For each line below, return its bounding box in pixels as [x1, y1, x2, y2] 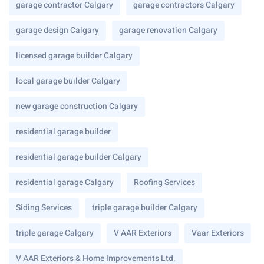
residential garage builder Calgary [16, 150, 141, 163]
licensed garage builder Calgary [16, 49, 133, 62]
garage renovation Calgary [119, 24, 217, 37]
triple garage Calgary [16, 226, 94, 239]
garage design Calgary [16, 24, 99, 37]
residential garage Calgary [16, 176, 114, 189]
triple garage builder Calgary [92, 201, 197, 214]
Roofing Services [134, 176, 195, 189]
